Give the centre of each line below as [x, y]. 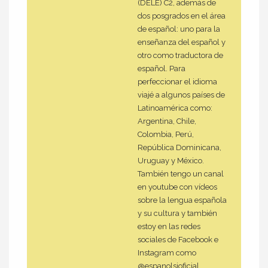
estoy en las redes [169, 226]
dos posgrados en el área [182, 16]
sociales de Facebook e [178, 239]
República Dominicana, [179, 147]
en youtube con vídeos [177, 187]
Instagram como [167, 252]
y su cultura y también [177, 213]
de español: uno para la [179, 29]
